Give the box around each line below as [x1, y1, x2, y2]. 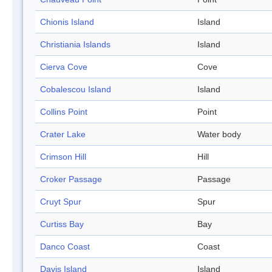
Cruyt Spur [40, 197, 81, 207]
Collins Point [40, 107, 87, 117]
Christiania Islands [40, 39, 110, 50]
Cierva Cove [40, 62, 87, 72]
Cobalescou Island [40, 84, 111, 95]
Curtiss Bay [40, 219, 84, 229]
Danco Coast [40, 242, 90, 252]
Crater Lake [40, 129, 86, 140]
